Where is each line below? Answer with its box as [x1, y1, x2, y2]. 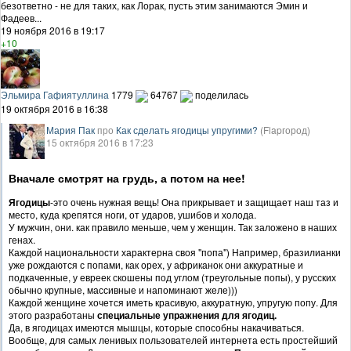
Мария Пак [46, 123, 95, 137]
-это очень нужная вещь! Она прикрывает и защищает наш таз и [50, 195, 338, 209]
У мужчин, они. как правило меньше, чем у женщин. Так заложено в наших [9, 220, 337, 234]
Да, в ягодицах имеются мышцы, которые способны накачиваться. [9, 320, 304, 335]
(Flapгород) [260, 123, 310, 137]
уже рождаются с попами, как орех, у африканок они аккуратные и [9, 258, 303, 272]
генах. [9, 233, 35, 247]
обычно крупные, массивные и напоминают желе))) [9, 283, 237, 297]
